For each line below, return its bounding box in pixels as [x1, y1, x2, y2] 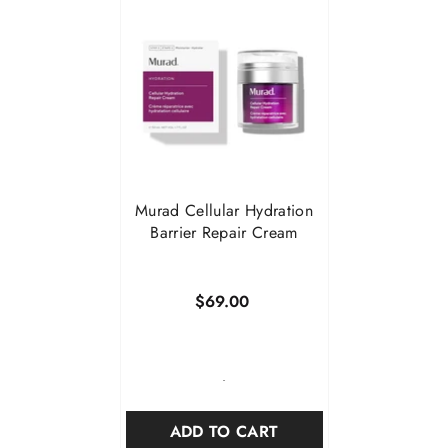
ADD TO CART [169, 420, 279, 444]
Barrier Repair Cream [150, 221, 298, 245]
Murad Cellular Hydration [135, 199, 313, 223]
